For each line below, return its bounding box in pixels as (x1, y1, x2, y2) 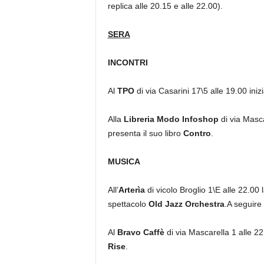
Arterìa (118, 185, 145, 194)
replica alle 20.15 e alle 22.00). (107, 1, 223, 11)
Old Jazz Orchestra (148, 199, 225, 209)
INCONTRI (107, 58, 148, 67)
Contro (183, 128, 211, 138)
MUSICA (107, 157, 140, 166)
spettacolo (107, 199, 148, 209)
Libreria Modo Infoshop (123, 114, 219, 124)
